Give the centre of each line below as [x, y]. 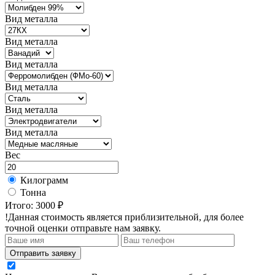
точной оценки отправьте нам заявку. [83, 228]
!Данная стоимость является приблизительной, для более [124, 217]
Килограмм [44, 180]
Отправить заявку [43, 253]
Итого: [20, 205]
